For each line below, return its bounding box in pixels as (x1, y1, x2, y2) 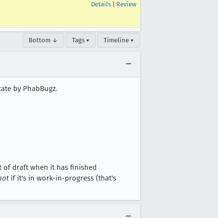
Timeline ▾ (104, 36, 134, 44)
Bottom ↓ (29, 36, 58, 44)
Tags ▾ (72, 36, 90, 44)
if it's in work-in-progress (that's (9, 173, 116, 182)
